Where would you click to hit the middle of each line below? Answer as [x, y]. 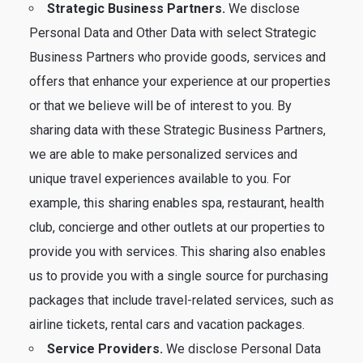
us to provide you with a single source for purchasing [179, 276]
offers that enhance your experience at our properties [180, 81]
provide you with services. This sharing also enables [177, 252]
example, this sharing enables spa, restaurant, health [177, 203]
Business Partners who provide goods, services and [177, 57]
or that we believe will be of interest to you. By [160, 106]
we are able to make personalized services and [163, 154]
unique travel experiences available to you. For [160, 179]
